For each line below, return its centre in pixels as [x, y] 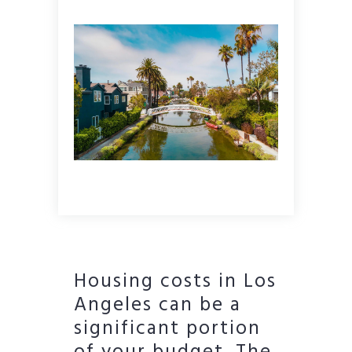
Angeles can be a [158, 306]
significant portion [167, 330]
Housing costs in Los [175, 282]
